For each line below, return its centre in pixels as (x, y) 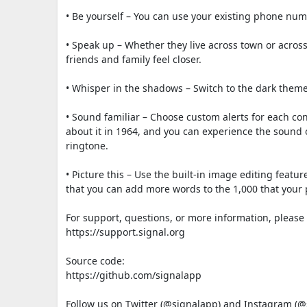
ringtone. (87, 146)
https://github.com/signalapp (134, 275)
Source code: (95, 261)
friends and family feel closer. (134, 59)
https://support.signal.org (125, 232)
